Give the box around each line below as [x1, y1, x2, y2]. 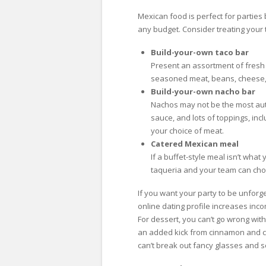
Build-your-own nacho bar [150, 85, 255, 97]
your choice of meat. [150, 125, 224, 136]
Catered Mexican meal [150, 138, 239, 149]
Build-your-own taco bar [150, 46, 249, 58]
